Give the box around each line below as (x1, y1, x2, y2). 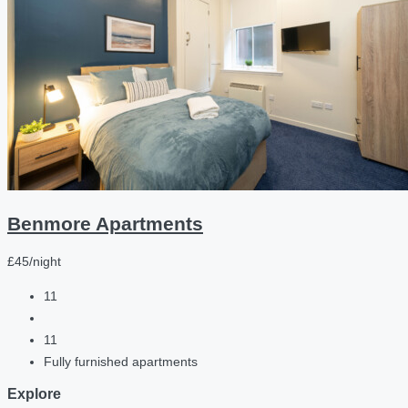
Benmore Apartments (7, 212, 203, 234)
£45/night (7, 254, 61, 270)
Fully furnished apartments (44, 354, 198, 370)
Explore (7, 384, 61, 402)
